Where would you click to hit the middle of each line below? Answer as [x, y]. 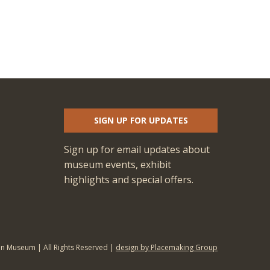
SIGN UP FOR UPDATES [141, 120]
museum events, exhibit [118, 164]
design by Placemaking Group [167, 248]
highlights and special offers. [129, 179]
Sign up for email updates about [137, 149]
